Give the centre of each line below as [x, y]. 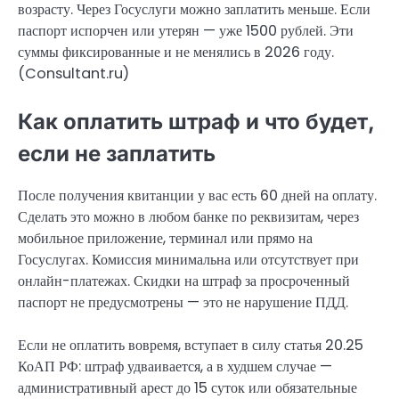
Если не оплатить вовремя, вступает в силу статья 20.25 [191, 345]
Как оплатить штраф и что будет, [196, 122]
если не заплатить [117, 154]
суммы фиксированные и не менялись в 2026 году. [176, 53]
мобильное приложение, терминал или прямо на [165, 238]
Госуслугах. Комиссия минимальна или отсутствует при [188, 259]
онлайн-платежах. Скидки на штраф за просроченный [184, 281]
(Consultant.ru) [73, 74]
